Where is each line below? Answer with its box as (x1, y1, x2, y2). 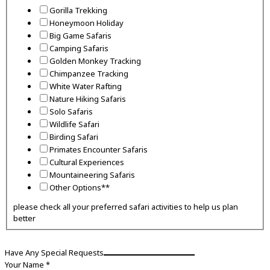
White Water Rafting (49, 81, 122, 92)
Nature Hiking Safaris (49, 93, 126, 105)
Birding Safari (49, 131, 98, 143)
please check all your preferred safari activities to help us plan (13, 201, 238, 213)
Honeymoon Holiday (49, 17, 124, 29)
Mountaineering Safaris (49, 169, 135, 181)
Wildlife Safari (49, 119, 99, 130)
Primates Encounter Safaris (49, 144, 148, 155)
